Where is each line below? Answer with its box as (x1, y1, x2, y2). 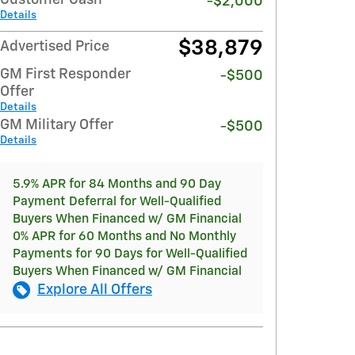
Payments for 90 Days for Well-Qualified (13, 247, 247, 260)
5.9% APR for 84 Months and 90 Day (13, 177, 221, 190)
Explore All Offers (37, 282, 152, 297)
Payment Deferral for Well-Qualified (13, 195, 221, 208)
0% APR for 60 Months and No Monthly (13, 230, 236, 242)
